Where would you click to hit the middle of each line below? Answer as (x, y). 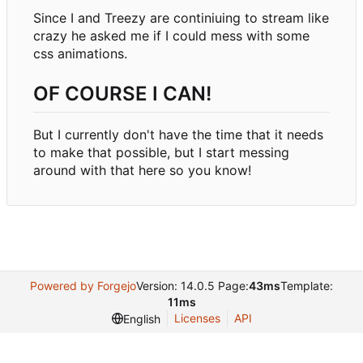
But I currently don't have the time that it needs (178, 134)
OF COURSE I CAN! (122, 93)
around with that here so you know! (142, 170)
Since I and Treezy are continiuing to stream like (181, 17)
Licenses (197, 318)
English (141, 318)
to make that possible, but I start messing (161, 152)
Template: (307, 286)
